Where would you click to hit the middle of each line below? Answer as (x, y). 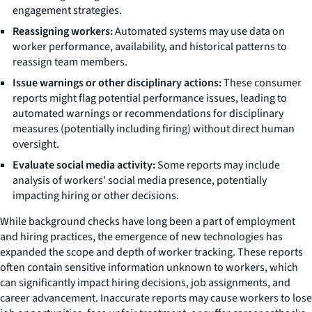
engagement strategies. (67, 10)
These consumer (262, 83)
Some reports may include (218, 165)
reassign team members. (70, 62)
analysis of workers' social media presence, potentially (140, 180)
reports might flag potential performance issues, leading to (150, 98)
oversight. (36, 144)
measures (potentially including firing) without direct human (154, 128)
